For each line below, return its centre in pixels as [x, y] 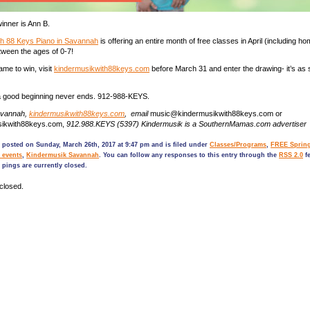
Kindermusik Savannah [63, 155]
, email [136, 113]
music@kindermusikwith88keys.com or [215, 113]
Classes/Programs [238, 145]
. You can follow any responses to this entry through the [189, 155]
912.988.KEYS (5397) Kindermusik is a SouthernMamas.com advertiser [185, 124]
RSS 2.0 [291, 155]
